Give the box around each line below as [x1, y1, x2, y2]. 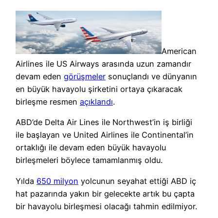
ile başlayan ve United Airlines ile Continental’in [16, 130, 194, 140]
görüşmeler [64, 71, 106, 81]
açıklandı [80, 96, 113, 107]
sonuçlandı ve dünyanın [106, 71, 197, 81]
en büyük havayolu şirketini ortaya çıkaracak [16, 84, 182, 94]
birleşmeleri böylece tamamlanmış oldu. [16, 155, 163, 165]
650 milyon [36, 176, 78, 186]
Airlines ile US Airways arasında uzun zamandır [16, 58, 191, 69]
